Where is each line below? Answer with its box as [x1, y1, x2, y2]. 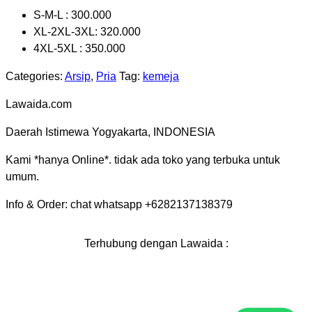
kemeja [143, 70, 179, 83]
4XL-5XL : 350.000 [33, 42, 125, 55]
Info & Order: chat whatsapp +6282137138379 [6, 198, 233, 211]
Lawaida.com [6, 98, 72, 111]
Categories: [6, 70, 65, 83]
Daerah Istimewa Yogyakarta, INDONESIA [6, 126, 215, 139]
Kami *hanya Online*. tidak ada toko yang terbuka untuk [6, 154, 280, 166]
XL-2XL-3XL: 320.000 [33, 26, 141, 38]
